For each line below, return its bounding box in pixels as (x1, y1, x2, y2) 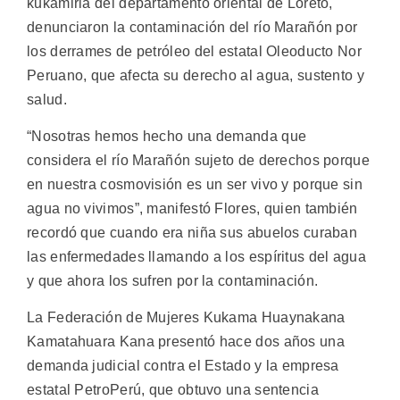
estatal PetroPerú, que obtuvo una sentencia (27, 382, 319, 398)
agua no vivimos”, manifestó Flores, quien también (27, 200, 358, 216)
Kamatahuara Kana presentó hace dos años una (27, 334, 345, 350)
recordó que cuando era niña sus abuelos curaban (27, 224, 358, 240)
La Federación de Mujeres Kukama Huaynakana (27, 310, 346, 326)
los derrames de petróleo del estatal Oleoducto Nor (27, 43, 362, 59)
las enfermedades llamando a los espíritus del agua (27, 248, 366, 264)
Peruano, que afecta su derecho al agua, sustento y (27, 67, 364, 83)
